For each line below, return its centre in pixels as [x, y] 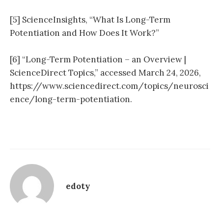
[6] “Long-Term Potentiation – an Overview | [98, 59]
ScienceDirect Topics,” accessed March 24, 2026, [105, 72]
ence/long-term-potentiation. [71, 99]
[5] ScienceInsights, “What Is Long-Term [90, 19]
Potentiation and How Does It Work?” [84, 33]
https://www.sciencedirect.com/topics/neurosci [109, 86]
